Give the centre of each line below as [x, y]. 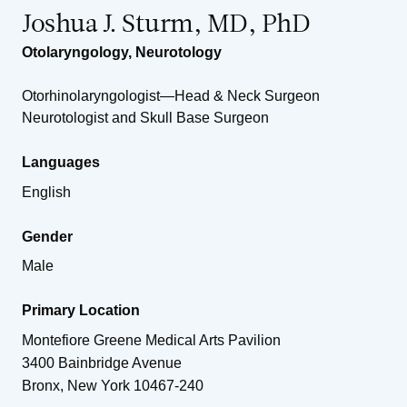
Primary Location [81, 310]
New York [99, 385]
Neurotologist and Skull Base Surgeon [145, 117]
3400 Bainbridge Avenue [102, 362]
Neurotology [179, 52]
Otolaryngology [75, 52]
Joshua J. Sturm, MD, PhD [166, 25]
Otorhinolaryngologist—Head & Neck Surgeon [171, 95]
